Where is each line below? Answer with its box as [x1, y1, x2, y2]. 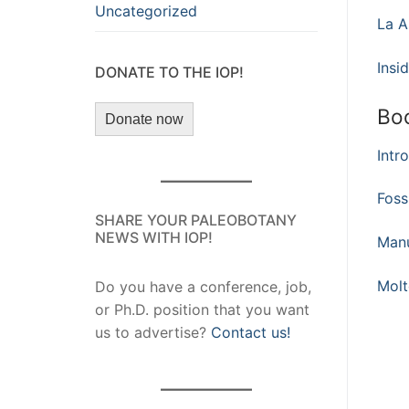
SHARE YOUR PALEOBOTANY [95, 211, 297, 230]
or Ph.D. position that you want [95, 300, 309, 320]
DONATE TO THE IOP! [95, 63, 244, 82]
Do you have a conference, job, [95, 278, 311, 297]
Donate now [105, 111, 184, 128]
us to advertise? [95, 323, 211, 342]
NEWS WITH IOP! [95, 228, 213, 247]
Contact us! [211, 323, 290, 342]
